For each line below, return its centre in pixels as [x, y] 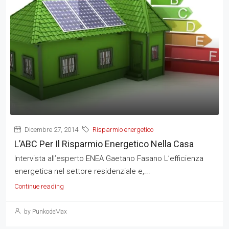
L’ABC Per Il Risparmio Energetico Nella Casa [104, 144]
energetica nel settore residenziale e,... [82, 171]
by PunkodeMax [45, 211]
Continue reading [39, 186]
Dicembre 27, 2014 [51, 129]
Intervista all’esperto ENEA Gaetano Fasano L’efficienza [109, 158]
